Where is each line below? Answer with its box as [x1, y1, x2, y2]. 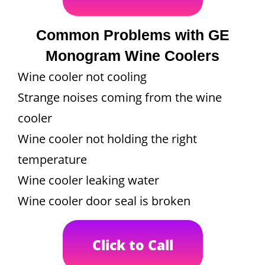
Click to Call [92, 235, 173, 254]
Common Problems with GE [35, 27, 230, 43]
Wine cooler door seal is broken [18, 193, 190, 209]
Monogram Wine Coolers [46, 47, 219, 64]
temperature [18, 151, 87, 167]
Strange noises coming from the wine [18, 89, 222, 105]
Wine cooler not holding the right [18, 131, 197, 147]
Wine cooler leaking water [18, 172, 159, 188]
